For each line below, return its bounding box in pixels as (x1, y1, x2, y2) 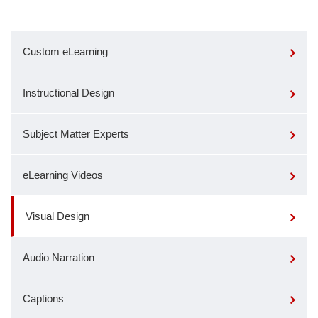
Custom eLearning (23, 45, 108, 58)
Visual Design (26, 210, 89, 223)
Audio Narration (23, 251, 94, 264)
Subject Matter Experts (23, 128, 129, 141)
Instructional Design (23, 87, 114, 99)
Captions (23, 292, 64, 305)
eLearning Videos (23, 169, 103, 182)
